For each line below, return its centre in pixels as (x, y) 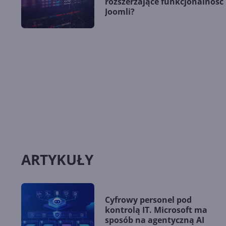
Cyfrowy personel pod (148, 200)
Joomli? (120, 12)
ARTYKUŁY (57, 159)
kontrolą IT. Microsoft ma (156, 210)
